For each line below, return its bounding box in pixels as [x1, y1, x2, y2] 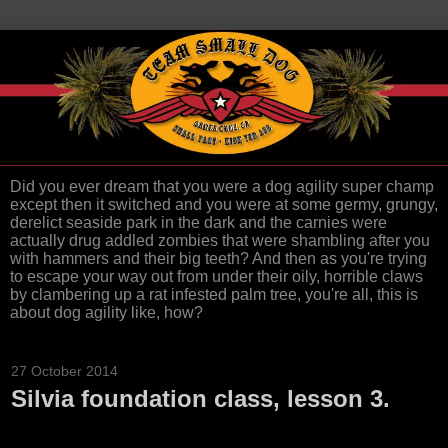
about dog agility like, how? [10, 304, 203, 322]
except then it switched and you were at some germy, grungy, [10, 196, 438, 214]
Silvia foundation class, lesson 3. [11, 385, 390, 413]
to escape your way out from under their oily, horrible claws [10, 268, 423, 286]
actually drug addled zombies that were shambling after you [10, 232, 430, 250]
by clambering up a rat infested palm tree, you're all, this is [10, 286, 418, 304]
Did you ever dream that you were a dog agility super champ [10, 178, 434, 196]
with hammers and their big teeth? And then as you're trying [10, 250, 427, 268]
